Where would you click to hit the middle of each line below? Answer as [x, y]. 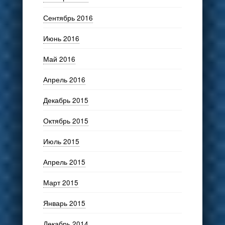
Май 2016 [59, 59]
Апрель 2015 [64, 161]
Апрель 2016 [64, 79]
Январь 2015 [64, 203]
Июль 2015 [61, 141]
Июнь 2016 [61, 38]
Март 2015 [61, 182]
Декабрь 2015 [66, 100]
